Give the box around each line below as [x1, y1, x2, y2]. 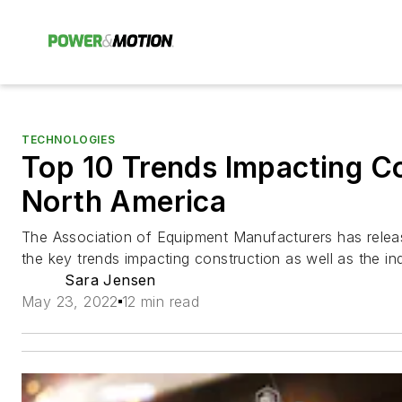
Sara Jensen [65, 271, 156, 289]
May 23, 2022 [22, 293, 118, 310]
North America [22, 184, 227, 219]
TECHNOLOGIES [22, 133, 116, 146]
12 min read [121, 293, 200, 310]
